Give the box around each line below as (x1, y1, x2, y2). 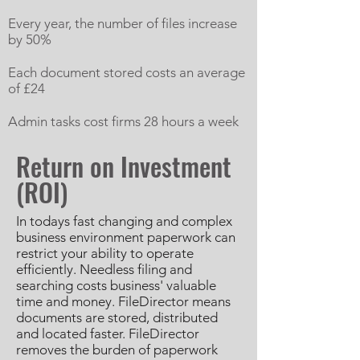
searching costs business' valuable (16, 277, 216, 293)
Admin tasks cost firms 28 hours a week (8, 113, 239, 129)
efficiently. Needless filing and (16, 261, 192, 277)
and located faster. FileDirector (16, 325, 199, 342)
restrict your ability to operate (16, 245, 194, 261)
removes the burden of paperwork (16, 342, 218, 358)
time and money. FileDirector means (16, 293, 231, 309)
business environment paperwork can (16, 229, 235, 245)
